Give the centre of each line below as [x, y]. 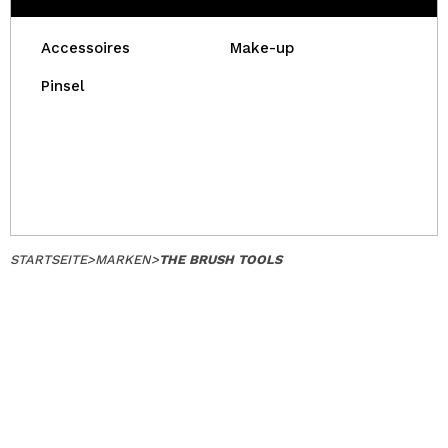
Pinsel [62, 86]
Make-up [262, 48]
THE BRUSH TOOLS [220, 259]
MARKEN [123, 259]
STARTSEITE [48, 259]
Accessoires [85, 48]
